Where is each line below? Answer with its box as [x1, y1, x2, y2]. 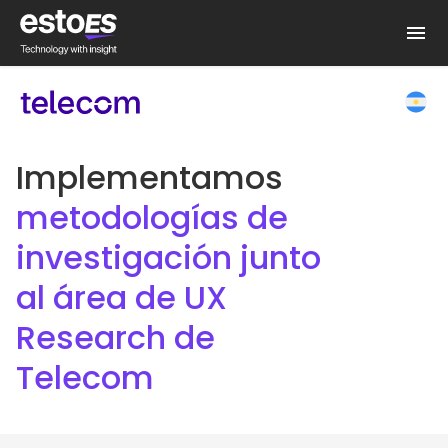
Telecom [16, 355, 154, 400]
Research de [16, 315, 215, 360]
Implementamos [16, 155, 283, 200]
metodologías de [16, 195, 288, 240]
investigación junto [16, 235, 321, 280]
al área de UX [16, 275, 227, 320]
